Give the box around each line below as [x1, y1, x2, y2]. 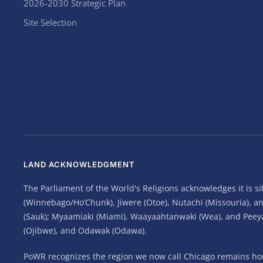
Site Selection [23, 16, 77, 28]
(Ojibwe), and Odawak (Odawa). [23, 225, 147, 236]
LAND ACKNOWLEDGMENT [23, 160, 135, 169]
